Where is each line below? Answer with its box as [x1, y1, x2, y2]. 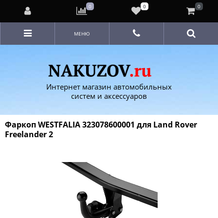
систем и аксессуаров [71, 91, 147, 101]
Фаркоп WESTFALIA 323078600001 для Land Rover [5, 119, 197, 130]
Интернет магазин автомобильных [46, 81, 172, 91]
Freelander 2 [5, 129, 53, 140]
